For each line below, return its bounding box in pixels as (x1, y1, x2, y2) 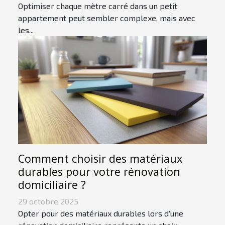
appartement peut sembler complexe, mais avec (18, 13, 195, 23)
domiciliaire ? (18, 177, 86, 192)
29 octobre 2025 (18, 196, 78, 206)
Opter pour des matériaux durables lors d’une (18, 208, 183, 218)
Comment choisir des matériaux (18, 151, 182, 166)
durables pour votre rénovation (18, 164, 180, 179)
